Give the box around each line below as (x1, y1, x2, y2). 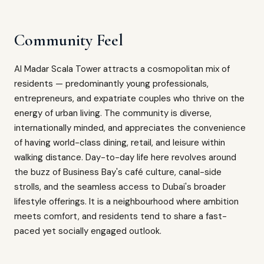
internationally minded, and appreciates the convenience (14, 122, 246, 134)
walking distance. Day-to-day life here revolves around (14, 151, 236, 163)
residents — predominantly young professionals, (14, 78, 209, 90)
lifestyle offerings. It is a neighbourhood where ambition (14, 196, 239, 207)
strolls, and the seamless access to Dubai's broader (14, 181, 226, 193)
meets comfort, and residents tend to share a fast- (14, 210, 227, 222)
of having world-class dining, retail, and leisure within (14, 137, 225, 148)
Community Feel (14, 30, 123, 50)
